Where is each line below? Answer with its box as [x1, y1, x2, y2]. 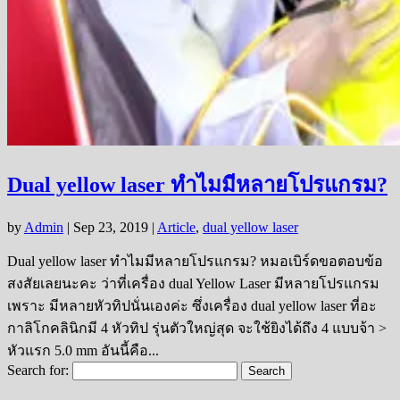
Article [157, 219, 196, 235]
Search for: [7, 362, 69, 378]
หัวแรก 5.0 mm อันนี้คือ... [7, 342, 159, 358]
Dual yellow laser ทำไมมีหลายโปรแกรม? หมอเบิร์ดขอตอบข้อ [7, 253, 383, 269]
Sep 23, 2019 [73, 219, 148, 235]
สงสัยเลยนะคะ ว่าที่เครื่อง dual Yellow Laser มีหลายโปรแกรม [7, 275, 379, 291]
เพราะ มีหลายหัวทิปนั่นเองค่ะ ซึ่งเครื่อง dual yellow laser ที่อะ [7, 297, 377, 313]
